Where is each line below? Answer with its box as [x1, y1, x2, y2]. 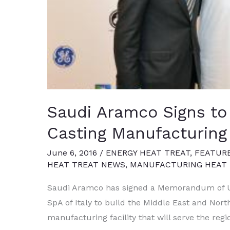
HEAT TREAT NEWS [47, 160, 125, 170]
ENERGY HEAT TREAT [106, 148, 190, 158]
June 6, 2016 [47, 148, 100, 158]
